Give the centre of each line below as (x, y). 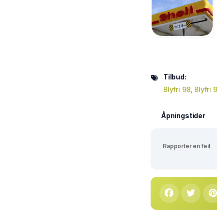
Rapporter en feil (186, 146)
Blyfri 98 (177, 90)
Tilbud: (175, 77)
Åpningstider (183, 116)
